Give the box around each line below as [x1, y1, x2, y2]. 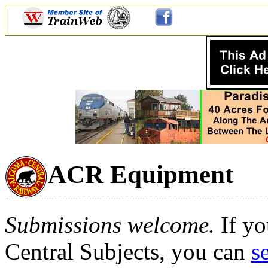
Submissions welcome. [5, 211, 215, 237]
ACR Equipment [48, 160, 233, 188]
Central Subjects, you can [5, 238, 251, 264]
